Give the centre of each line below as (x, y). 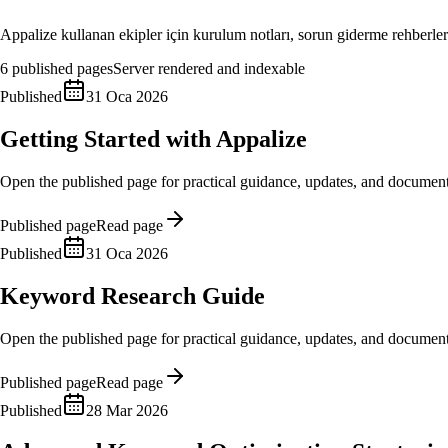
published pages (60, 68)
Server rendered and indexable (209, 68)
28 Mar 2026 (127, 410)
